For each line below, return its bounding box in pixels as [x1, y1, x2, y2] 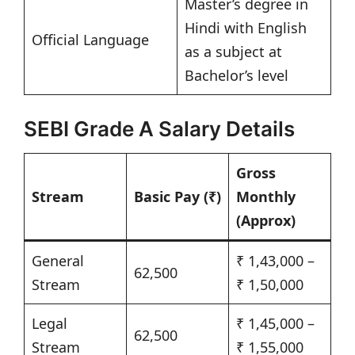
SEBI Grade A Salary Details [24, 116, 295, 142]
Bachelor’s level [185, 66, 288, 86]
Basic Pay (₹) [134, 187, 221, 207]
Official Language [32, 30, 149, 50]
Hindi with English [185, 18, 307, 38]
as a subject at [185, 42, 282, 62]
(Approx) [236, 211, 296, 231]
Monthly [236, 187, 296, 207]
